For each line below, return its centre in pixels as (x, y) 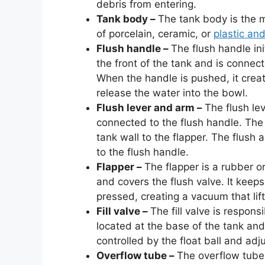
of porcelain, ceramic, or (155, 34)
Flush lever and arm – (151, 108)
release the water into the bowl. (172, 93)
